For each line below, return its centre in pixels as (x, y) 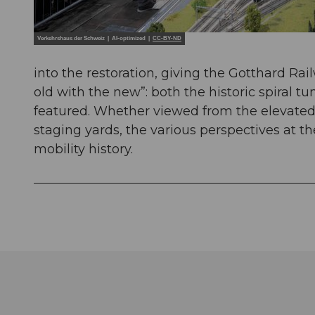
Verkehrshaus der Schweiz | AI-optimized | (95, 38)
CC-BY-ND (167, 38)
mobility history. (83, 149)
